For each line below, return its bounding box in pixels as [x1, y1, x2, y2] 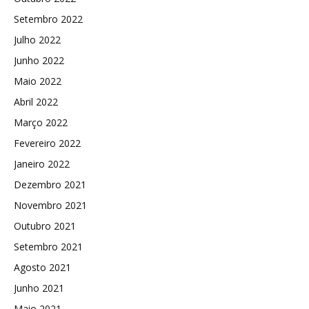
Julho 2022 [14, 33, 61, 47]
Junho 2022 [14, 54, 64, 68]
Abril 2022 [14, 95, 58, 109]
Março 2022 [14, 116, 68, 130]
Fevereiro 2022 [14, 137, 81, 150]
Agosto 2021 [14, 261, 71, 275]
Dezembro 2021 [14, 178, 86, 192]
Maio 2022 [14, 74, 61, 88]
